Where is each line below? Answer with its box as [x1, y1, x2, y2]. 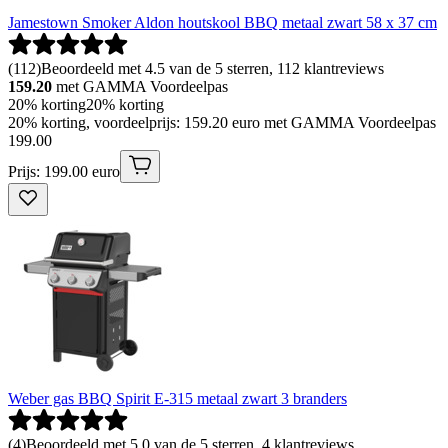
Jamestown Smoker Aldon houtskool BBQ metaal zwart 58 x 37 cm [8, 14, 437, 32]
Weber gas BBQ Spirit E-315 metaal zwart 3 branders [8, 390, 347, 408]
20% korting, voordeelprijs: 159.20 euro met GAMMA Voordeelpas [8, 114, 436, 132]
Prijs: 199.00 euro [8, 163, 120, 181]
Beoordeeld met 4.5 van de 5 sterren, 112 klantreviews [41, 60, 384, 78]
